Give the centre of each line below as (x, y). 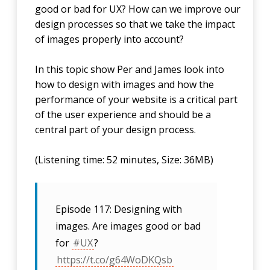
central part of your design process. (116, 130)
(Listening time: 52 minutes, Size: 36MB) (124, 160)
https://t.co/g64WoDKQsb (115, 260)
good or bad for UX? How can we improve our (138, 9)
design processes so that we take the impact (135, 24)
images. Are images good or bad (128, 226)
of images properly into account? (110, 39)
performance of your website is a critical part (137, 99)
